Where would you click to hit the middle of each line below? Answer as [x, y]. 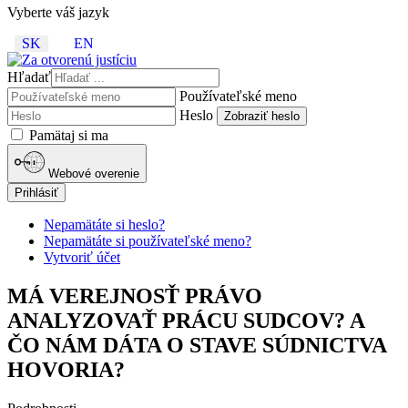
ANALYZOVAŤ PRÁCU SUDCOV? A [186, 320]
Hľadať [29, 77]
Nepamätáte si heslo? [104, 224]
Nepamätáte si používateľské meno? [148, 240]
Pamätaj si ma [67, 136]
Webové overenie [94, 173]
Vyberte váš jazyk [58, 13]
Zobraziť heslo [262, 117]
